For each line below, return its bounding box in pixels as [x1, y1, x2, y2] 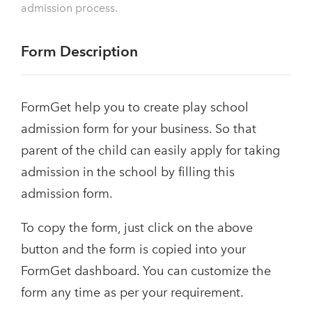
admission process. [21, 1, 118, 15]
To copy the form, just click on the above [21, 220, 253, 236]
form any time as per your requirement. [21, 285, 244, 301]
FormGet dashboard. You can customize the [21, 263, 271, 279]
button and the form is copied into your [21, 242, 246, 258]
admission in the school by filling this [21, 164, 235, 180]
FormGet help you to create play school [21, 100, 249, 116]
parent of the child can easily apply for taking [21, 143, 280, 159]
